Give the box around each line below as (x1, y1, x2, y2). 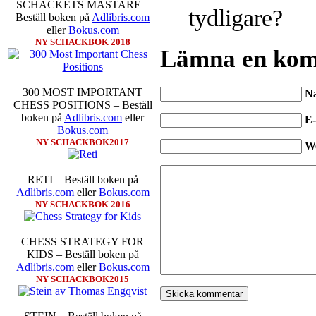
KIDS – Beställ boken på (26, 248, 139, 261)
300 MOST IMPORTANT (23, 86, 142, 99)
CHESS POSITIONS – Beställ (13, 99, 152, 111)
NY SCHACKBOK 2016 (35, 199, 130, 210)
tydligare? (188, 5, 283, 32)
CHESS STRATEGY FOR (21, 236, 144, 248)
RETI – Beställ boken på (27, 174, 138, 186)
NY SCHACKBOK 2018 (35, 37, 130, 48)
